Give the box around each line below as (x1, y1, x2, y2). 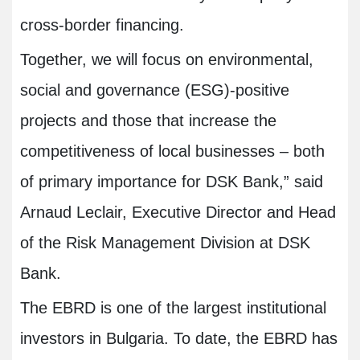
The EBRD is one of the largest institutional (20, 299, 326, 317)
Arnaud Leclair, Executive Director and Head (20, 203, 336, 222)
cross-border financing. (20, 16, 184, 35)
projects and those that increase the (20, 112, 276, 130)
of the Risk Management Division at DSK (20, 234, 310, 252)
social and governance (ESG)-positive (20, 81, 289, 100)
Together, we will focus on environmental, (20, 51, 313, 69)
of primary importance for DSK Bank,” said (20, 173, 323, 191)
